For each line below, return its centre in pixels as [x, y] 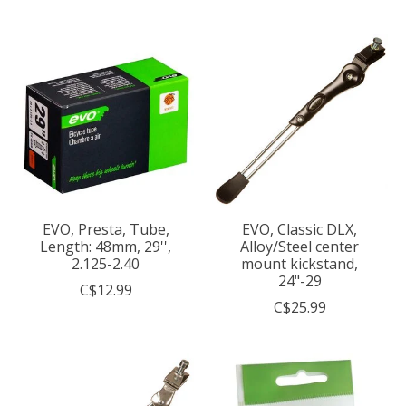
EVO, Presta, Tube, [106, 229]
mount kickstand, [300, 263]
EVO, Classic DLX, [300, 229]
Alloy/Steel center [300, 246]
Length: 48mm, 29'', [106, 246]
